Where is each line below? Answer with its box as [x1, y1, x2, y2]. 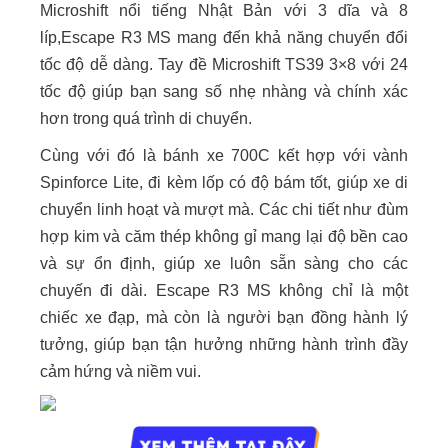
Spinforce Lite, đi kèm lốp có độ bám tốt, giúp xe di [40, 174, 408, 192]
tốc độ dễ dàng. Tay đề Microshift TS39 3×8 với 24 [40, 56, 408, 74]
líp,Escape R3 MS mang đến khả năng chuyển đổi [40, 29, 408, 47]
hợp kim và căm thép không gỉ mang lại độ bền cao [40, 228, 408, 246]
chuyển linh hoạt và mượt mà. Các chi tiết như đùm [40, 201, 408, 219]
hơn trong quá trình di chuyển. [40, 110, 256, 128]
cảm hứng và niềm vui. [40, 363, 201, 381]
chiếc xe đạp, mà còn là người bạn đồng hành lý [40, 309, 408, 327]
